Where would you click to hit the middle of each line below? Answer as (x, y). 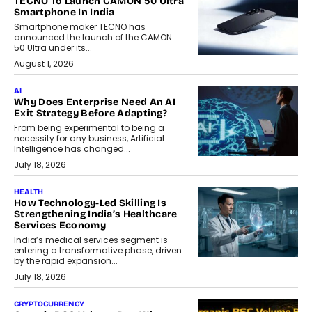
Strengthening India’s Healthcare (96, 214)
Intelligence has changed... (72, 149)
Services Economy (60, 226)
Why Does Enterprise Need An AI (95, 102)
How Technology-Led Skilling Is (91, 203)
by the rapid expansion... (66, 261)
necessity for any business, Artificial (89, 139)
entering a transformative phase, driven (98, 251)
